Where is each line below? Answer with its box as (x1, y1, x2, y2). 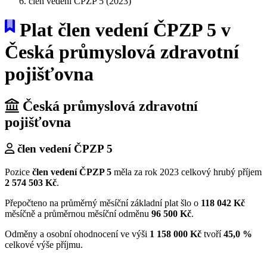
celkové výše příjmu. (5, 239, 83, 250)
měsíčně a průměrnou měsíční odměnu (5, 208, 151, 219)
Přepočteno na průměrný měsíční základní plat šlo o (5, 197, 201, 208)
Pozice (5, 166, 32, 177)
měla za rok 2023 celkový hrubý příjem (111, 166, 262, 177)
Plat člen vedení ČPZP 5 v (15, 19, 231, 41)
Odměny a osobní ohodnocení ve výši (5, 228, 150, 239)
